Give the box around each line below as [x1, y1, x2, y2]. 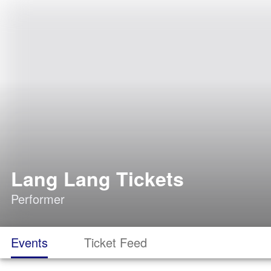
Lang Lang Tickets [11, 165, 184, 192]
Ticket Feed [84, 233, 147, 251]
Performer [11, 190, 65, 207]
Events [11, 233, 48, 251]
